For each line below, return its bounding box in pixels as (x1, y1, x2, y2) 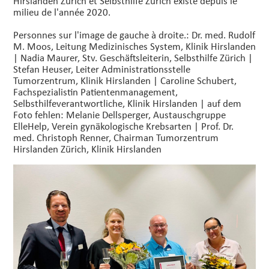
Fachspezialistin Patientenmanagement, (13, 85, 178, 99)
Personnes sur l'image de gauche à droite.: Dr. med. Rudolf (13, 28, 255, 42)
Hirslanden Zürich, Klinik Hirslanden (13, 142, 162, 156)
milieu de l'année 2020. (13, 5, 110, 19)
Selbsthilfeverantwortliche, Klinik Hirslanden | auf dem (13, 96, 241, 110)
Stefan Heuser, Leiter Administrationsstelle (13, 62, 190, 76)
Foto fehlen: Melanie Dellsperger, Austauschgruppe (13, 107, 226, 122)
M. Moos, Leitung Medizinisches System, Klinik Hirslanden (13, 39, 256, 53)
